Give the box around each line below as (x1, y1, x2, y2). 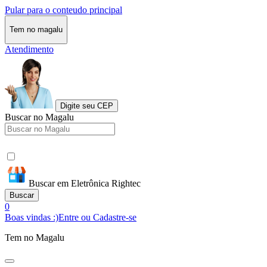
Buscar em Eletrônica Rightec (29, 178, 141, 188)
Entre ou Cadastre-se (58, 212, 136, 222)
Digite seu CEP (60, 101, 113, 110)
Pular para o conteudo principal (5, 5, 122, 15)
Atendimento (5, 44, 54, 54)
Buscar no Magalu (5, 111, 74, 122)
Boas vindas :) (5, 212, 58, 222)
